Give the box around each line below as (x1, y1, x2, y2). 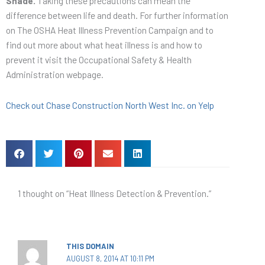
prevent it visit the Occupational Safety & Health (6, 54, 192, 66)
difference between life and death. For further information (6, 9, 228, 21)
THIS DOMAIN (66, 241, 114, 251)
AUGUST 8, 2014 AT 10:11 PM (66, 253, 154, 263)
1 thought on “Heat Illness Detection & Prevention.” (18, 188, 211, 199)
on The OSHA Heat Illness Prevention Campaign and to (6, 24, 214, 36)
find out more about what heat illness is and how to (6, 39, 202, 51)
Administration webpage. (6, 69, 104, 80)
